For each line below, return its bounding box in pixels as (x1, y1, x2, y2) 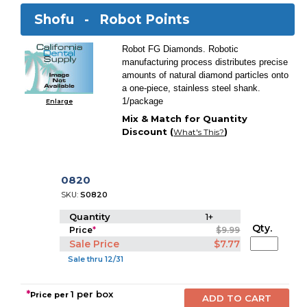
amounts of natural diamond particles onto (122, 70, 289, 80)
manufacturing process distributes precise (122, 57, 288, 67)
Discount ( (122, 126, 174, 137)
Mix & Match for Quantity (122, 113, 248, 124)
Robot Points (99, 12, 191, 27)
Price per (30, 290, 71, 299)
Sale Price (69, 238, 120, 250)
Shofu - (34, 12, 100, 27)
